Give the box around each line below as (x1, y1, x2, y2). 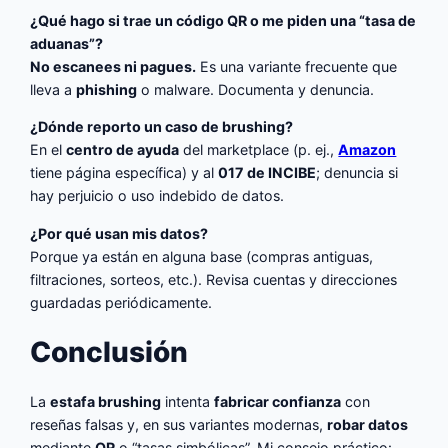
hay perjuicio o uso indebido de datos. (30, 187, 285, 205)
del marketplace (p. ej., (179, 141, 339, 159)
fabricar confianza (214, 393, 342, 411)
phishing (76, 80, 138, 98)
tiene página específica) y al (30, 164, 219, 182)
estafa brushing (50, 393, 162, 411)
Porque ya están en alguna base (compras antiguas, (30, 247, 374, 265)
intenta (161, 393, 215, 411)
